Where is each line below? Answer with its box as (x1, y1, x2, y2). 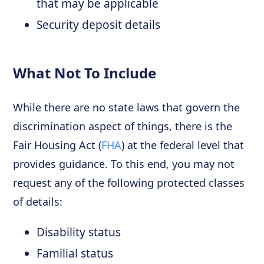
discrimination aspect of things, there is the (13, 118, 233, 133)
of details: (13, 194, 63, 209)
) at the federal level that (121, 137, 245, 152)
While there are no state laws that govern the (13, 100, 240, 114)
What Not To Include (13, 62, 157, 82)
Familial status (37, 245, 114, 261)
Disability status (37, 224, 121, 240)
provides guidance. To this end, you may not (13, 156, 235, 171)
